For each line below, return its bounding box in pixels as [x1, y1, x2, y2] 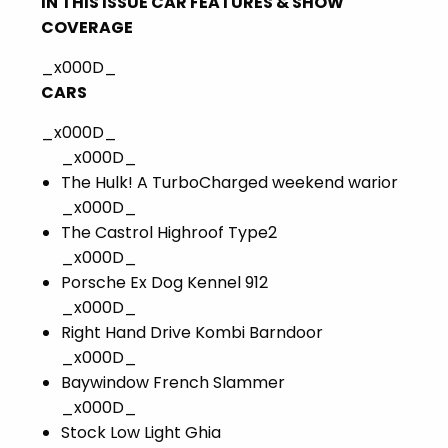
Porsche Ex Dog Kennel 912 [61, 271, 268, 295]
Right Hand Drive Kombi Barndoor [61, 321, 323, 345]
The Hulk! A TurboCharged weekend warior [61, 171, 398, 195]
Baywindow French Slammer [61, 371, 285, 395]
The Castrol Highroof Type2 [61, 221, 277, 245]
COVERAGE [41, 16, 133, 40]
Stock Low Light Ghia [61, 421, 221, 445]
